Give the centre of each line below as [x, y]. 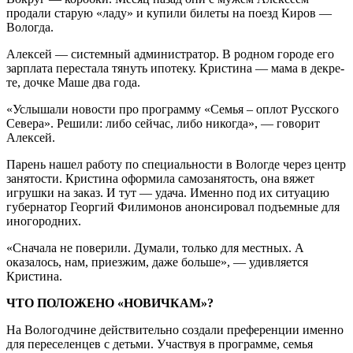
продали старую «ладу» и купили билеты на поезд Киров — [169, 13]
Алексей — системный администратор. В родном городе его [170, 54]
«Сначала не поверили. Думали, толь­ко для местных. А [155, 247]
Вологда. [30, 27]
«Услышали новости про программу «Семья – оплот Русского [173, 109]
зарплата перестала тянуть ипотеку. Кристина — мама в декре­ [175, 68]
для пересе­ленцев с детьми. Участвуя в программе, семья [160, 344]
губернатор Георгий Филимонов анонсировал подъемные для [173, 206]
